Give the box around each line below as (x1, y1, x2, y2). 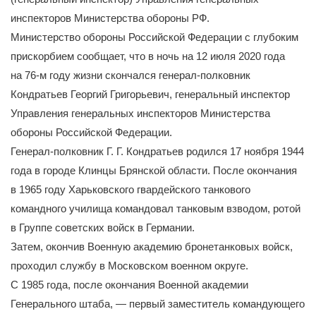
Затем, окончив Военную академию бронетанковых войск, (11, 240, 293, 253)
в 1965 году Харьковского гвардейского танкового (11, 183, 250, 195)
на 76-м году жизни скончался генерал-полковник (11, 68, 250, 81)
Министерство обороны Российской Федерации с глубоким (11, 30, 298, 43)
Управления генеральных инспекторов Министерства (11, 107, 270, 119)
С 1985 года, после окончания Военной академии (11, 278, 248, 291)
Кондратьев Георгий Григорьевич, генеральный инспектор (11, 87, 290, 100)
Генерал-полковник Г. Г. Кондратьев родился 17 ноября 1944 (11, 145, 304, 157)
